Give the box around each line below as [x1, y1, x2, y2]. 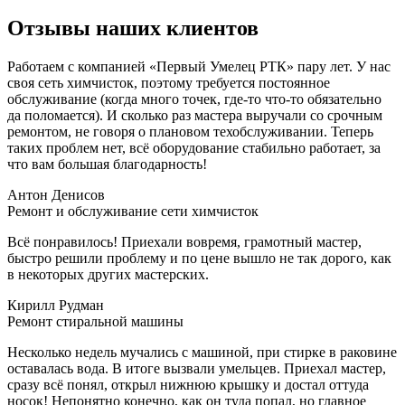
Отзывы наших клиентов [7, 15, 259, 40]
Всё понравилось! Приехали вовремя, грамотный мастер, [7, 233, 362, 250]
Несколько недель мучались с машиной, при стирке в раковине [7, 344, 397, 360]
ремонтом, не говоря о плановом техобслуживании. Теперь [7, 123, 373, 139]
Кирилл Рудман [7, 297, 104, 313]
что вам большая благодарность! [7, 155, 207, 172]
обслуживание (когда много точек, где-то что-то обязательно [7, 90, 381, 107]
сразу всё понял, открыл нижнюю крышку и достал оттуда [7, 376, 369, 392]
